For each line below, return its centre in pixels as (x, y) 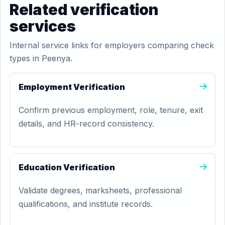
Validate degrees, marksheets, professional (100, 190)
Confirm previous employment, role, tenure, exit (111, 110)
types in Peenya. (41, 58)
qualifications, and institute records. (86, 204)
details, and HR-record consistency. (86, 124)
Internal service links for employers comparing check (112, 45)
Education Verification (67, 167)
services (43, 26)
